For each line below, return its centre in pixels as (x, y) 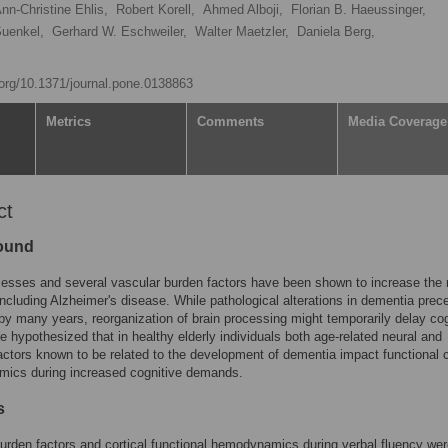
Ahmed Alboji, (243, 9)
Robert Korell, (155, 9)
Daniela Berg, (336, 31)
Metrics (68, 121)
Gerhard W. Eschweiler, (119, 31)
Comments (230, 121)
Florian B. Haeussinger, (358, 9)
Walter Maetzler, (242, 31)
